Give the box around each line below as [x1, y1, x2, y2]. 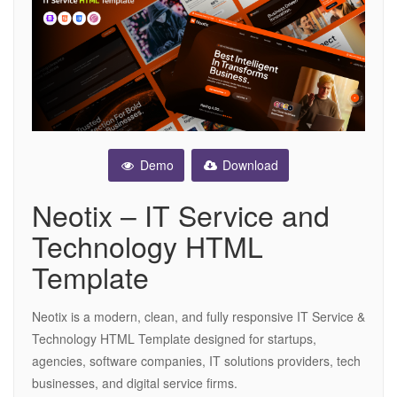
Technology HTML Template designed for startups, [32, 330, 316, 348]
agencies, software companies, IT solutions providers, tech [32, 352, 361, 370]
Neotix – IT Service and [32, 194, 330, 236]
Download [219, 156, 279, 175]
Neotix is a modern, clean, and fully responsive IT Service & [32, 307, 365, 326]
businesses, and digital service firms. [32, 374, 237, 393]
